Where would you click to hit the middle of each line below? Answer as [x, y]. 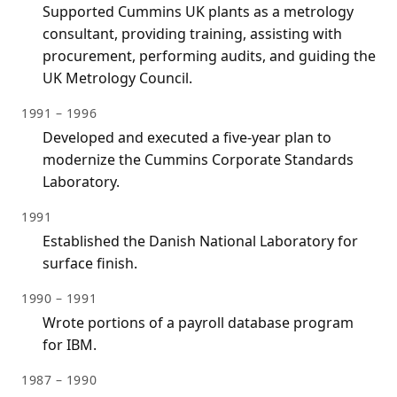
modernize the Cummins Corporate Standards [198, 160]
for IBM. [70, 345]
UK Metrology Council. [117, 78]
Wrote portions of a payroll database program [198, 323]
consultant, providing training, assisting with [192, 34]
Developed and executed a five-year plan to [187, 138]
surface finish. [90, 264]
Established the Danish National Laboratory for [200, 241]
